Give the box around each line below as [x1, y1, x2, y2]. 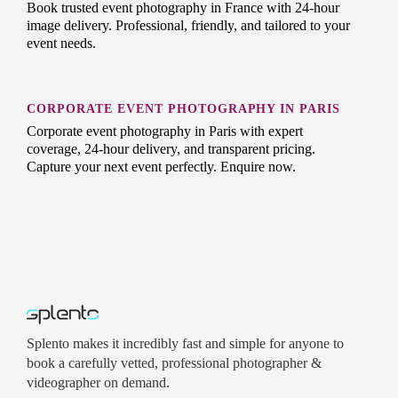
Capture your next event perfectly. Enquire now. [27, 158, 296, 174]
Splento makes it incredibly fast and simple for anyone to [27, 335, 344, 351]
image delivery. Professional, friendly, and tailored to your [27, 17, 350, 33]
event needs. [27, 35, 96, 51]
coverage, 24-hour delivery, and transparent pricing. [27, 140, 315, 156]
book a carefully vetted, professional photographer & [27, 354, 322, 370]
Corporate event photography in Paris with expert [27, 123, 303, 139]
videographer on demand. [27, 374, 170, 390]
